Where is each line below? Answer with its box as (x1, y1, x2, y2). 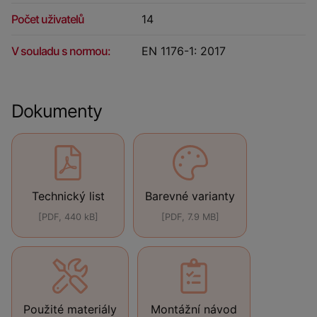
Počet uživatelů (11, 12, 84, 26)
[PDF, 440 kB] (38, 212, 98, 222)
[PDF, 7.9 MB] (161, 212, 219, 222)
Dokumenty (11, 100, 102, 122)
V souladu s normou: (11, 44, 110, 58)
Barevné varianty (145, 189, 235, 203)
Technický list (31, 189, 105, 203)
